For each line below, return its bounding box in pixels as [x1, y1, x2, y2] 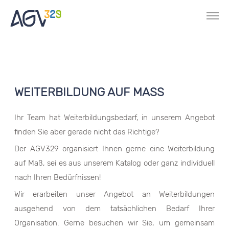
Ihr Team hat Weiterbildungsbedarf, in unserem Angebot [14, 113, 215, 122]
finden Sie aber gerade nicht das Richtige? [14, 127, 159, 136]
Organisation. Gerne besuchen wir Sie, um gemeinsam [14, 218, 215, 227]
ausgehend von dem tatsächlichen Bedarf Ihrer [14, 204, 215, 213]
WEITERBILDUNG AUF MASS [14, 85, 164, 99]
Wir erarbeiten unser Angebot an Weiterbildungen [14, 190, 215, 199]
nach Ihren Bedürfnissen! [14, 173, 101, 182]
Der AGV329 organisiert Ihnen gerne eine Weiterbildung [14, 144, 215, 153]
